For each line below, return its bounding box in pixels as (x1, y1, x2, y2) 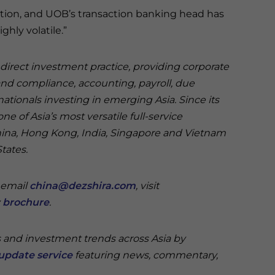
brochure (2, 196, 49, 208)
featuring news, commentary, (72, 249, 218, 261)
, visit (136, 180, 159, 192)
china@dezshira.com (29, 180, 136, 192)
